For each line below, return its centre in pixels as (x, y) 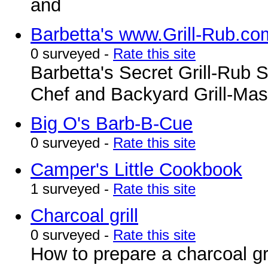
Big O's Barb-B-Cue (112, 124)
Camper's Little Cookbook (136, 170)
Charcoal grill (84, 216)
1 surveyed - (72, 189)
